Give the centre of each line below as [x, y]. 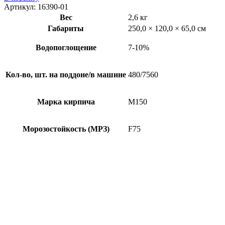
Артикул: [21, 7]
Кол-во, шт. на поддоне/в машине [66, 74]
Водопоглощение [66, 47]
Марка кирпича [66, 101]
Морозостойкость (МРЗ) [66, 129]
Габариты [66, 28]
